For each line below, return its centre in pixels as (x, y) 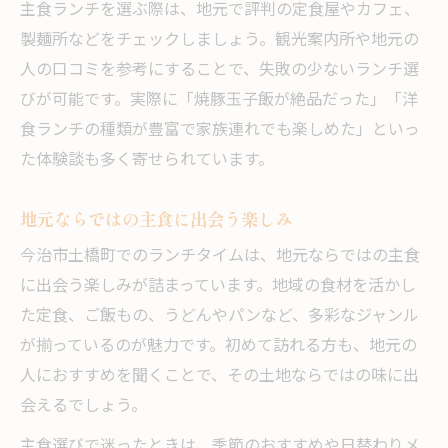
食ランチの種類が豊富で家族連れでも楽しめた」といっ (220, 131)
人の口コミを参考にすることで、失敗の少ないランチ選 (219, 71)
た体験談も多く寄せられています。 (147, 161)
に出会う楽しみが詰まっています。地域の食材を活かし (218, 287)
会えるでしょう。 (83, 407)
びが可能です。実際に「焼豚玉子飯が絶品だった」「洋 (219, 101)
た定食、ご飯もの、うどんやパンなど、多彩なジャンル (219, 317)
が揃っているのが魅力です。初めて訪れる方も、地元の (218, 347)
